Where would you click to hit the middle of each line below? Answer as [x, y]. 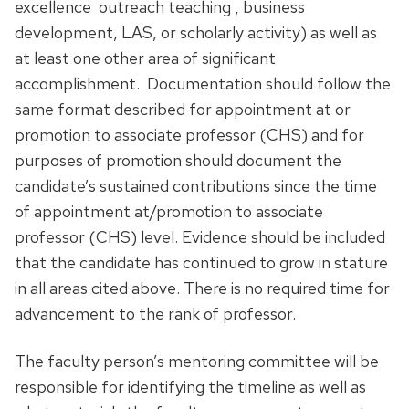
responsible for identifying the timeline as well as [190, 386]
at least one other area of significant [145, 58]
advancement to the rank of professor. [155, 313]
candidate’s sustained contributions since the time [196, 185]
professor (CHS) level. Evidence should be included [200, 236]
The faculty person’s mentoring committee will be [197, 361]
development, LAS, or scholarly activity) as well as [196, 32]
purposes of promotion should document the [178, 160]
